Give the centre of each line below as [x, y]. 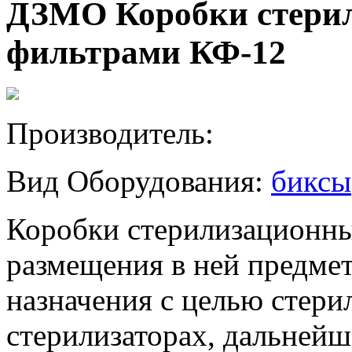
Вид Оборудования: [139, 181]
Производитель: [110, 133]
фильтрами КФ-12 [146, 52]
